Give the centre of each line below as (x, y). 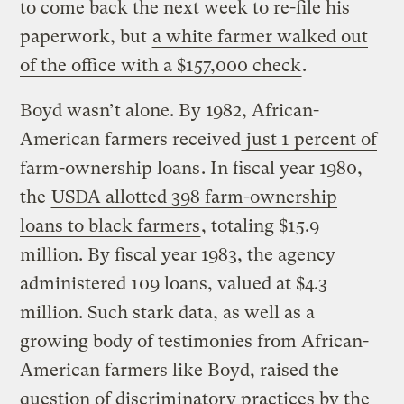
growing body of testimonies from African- (195, 341)
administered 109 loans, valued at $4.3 (174, 283)
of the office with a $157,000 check (161, 65)
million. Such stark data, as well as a (168, 312)
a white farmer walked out (261, 36)
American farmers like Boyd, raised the (180, 370)
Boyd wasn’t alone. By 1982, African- (170, 110)
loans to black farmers (110, 225)
